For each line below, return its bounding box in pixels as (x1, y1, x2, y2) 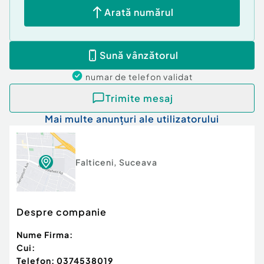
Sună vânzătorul (100, 49, 179, 62)
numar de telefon (85, 71, 163, 82)
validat (163, 71, 193, 82)
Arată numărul (104, 6, 174, 19)
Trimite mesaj (105, 91, 173, 104)
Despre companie (16, 206, 107, 219)
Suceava (119, 157, 157, 168)
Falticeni (75, 157, 114, 168)
